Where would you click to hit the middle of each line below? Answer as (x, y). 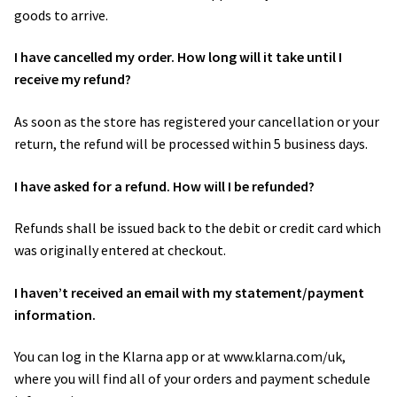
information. (56, 314)
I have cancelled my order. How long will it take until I (178, 57)
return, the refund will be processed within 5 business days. (192, 143)
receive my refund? (74, 79)
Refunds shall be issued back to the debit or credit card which (198, 228)
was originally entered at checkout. (121, 250)
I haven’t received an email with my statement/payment (189, 292)
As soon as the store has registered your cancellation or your (197, 121)
